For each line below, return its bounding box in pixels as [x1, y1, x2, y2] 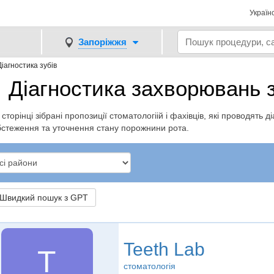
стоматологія [123, 261, 176, 271]
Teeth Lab [123, 239, 205, 259]
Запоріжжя [78, 36, 127, 47]
